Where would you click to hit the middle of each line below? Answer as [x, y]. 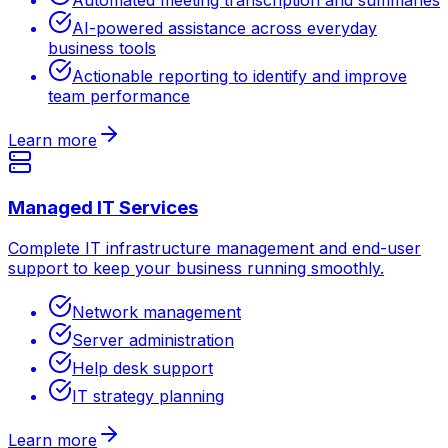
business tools [102, 47]
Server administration [153, 340]
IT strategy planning [148, 396]
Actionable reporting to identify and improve [239, 75]
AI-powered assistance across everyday [224, 27]
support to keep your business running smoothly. [196, 268]
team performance [119, 95]
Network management [156, 312]
